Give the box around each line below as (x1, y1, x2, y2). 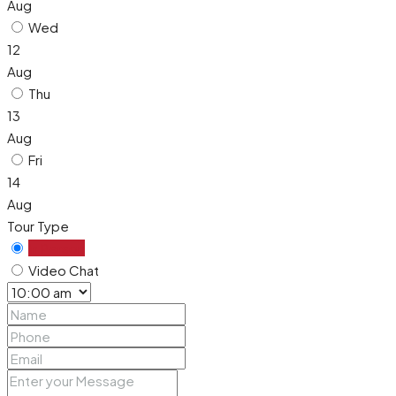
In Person (28, 240, 85, 257)
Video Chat (28, 262, 99, 279)
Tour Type (7, 217, 69, 235)
